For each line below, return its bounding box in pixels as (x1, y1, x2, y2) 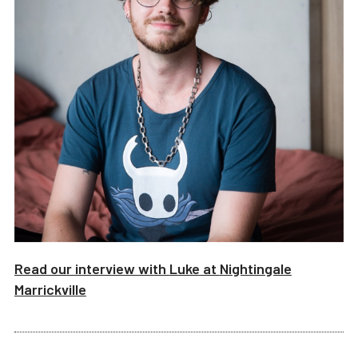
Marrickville (14, 280, 86, 298)
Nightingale (219, 259, 292, 277)
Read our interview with (14, 259, 169, 277)
